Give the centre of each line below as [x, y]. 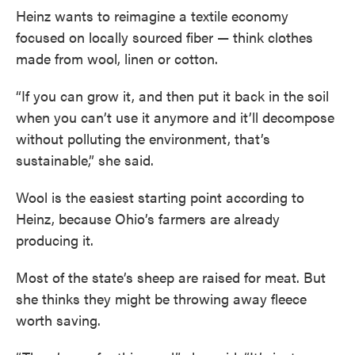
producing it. [55, 240]
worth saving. [58, 320]
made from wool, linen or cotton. [117, 58]
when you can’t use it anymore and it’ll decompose [175, 117]
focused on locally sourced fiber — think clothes [164, 37]
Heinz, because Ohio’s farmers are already [148, 218]
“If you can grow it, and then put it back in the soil [172, 95]
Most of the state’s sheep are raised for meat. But [171, 277]
